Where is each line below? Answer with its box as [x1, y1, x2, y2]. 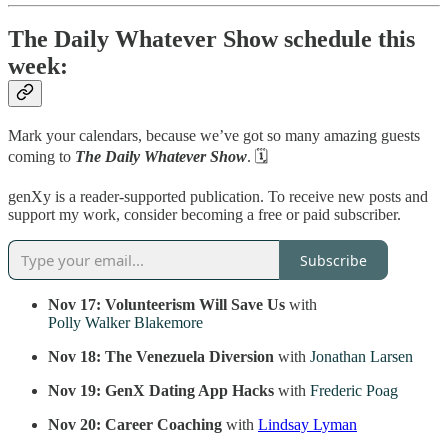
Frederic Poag [310, 382, 398, 400]
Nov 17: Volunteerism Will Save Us [48, 296, 289, 314]
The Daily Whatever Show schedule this [8, 26, 415, 53]
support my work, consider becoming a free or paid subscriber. [8, 206, 401, 224]
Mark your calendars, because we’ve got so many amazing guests [8, 127, 420, 145]
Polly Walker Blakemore [48, 314, 203, 332]
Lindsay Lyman [258, 416, 357, 434]
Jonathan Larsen [310, 348, 413, 366]
